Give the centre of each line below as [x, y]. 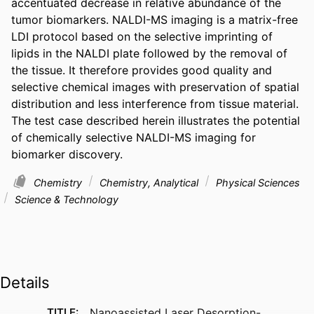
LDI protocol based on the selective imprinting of [142, 36]
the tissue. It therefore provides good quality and [142, 70]
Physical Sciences [257, 182]
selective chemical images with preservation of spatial [155, 87]
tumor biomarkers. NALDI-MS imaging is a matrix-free [155, 19]
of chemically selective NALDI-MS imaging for [134, 137]
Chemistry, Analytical [149, 182]
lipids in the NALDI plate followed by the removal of [149, 53]
